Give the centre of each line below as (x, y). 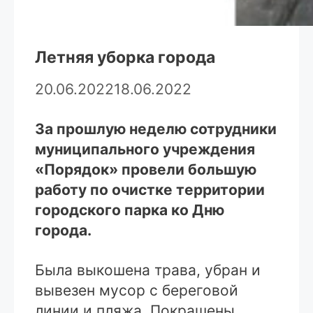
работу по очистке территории (150, 190)
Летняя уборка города (125, 58)
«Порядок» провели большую (146, 170)
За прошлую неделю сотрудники (156, 129)
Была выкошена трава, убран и (148, 270)
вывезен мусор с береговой (137, 291)
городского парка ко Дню (130, 210)
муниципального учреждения (145, 150)
